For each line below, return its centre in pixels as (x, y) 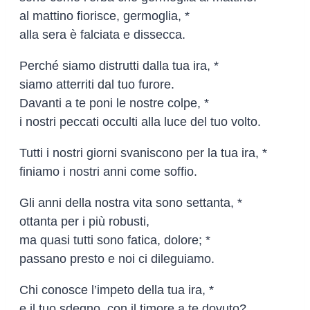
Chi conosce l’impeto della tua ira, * (117, 290)
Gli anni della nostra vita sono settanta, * (131, 202)
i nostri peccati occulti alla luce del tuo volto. (140, 121)
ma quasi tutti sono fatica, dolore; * (115, 240)
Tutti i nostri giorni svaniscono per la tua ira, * (143, 153)
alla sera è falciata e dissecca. (102, 34)
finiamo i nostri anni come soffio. (108, 171)
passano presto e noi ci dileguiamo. (117, 258)
